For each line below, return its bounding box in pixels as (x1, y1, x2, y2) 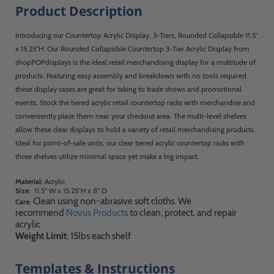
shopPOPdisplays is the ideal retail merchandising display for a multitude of (15, 57, 256, 67)
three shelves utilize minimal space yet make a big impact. (15, 152, 199, 161)
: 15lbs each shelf (67, 230, 131, 242)
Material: (15, 177, 45, 186)
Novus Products (66, 207, 128, 218)
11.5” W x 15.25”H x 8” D (32, 186, 107, 195)
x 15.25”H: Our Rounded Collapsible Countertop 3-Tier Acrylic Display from (15, 44, 250, 53)
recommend (15, 207, 66, 218)
